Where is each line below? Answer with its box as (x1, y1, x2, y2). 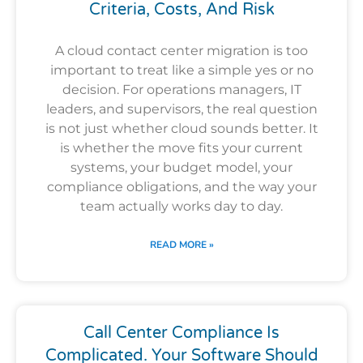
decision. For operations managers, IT (62, 81, 301, 97)
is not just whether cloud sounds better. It (45, 120, 318, 136)
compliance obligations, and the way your (46, 178, 317, 194)
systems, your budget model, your (70, 159, 293, 175)
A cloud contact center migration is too (55, 42, 308, 58)
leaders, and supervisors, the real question (45, 100, 318, 117)
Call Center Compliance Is (83, 322, 280, 343)
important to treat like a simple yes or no (49, 62, 314, 78)
